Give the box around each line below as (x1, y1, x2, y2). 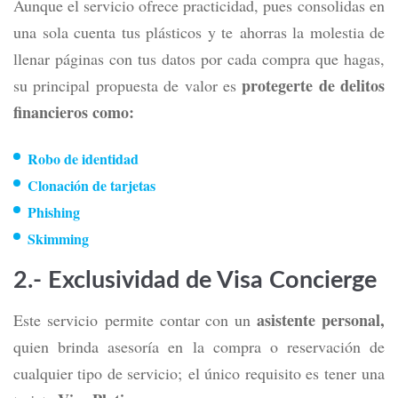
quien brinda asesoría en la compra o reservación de (13, 336, 385, 357)
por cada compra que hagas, (195, 48, 386, 69)
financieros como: (13, 100, 134, 123)
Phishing (28, 202, 80, 222)
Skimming (28, 228, 89, 249)
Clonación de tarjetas (28, 175, 155, 195)
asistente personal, (251, 308, 386, 331)
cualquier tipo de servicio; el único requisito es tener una (13, 362, 385, 384)
